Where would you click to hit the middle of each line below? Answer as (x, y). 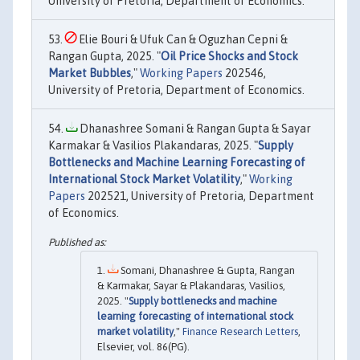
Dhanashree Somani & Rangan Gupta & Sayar (194, 129)
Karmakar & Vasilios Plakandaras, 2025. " (153, 146)
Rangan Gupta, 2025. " (104, 57)
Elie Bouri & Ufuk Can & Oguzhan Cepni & (182, 40)
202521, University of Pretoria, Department (200, 196)
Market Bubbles (90, 74)
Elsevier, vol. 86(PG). (143, 346)
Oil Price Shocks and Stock (229, 57)
